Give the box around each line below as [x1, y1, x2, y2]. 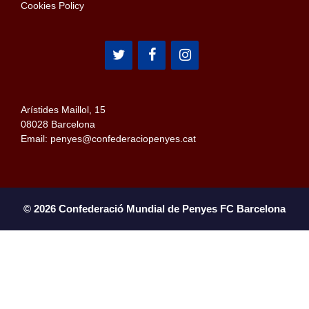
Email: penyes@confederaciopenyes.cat [21, 133, 196, 145]
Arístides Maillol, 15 [21, 104, 106, 116]
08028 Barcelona [21, 119, 95, 130]
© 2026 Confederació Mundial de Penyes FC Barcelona [23, 203, 286, 215]
